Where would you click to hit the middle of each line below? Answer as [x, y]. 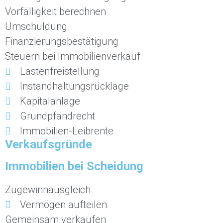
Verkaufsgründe [49, 145]
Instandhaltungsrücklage [74, 86]
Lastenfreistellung [60, 71]
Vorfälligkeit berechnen [56, 12]
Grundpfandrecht [57, 116]
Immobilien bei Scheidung [74, 167]
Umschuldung [36, 27]
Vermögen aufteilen [63, 205]
